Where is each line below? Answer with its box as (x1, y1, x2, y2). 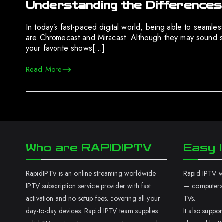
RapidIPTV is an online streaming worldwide (26, 168, 156, 178)
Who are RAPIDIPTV (26, 142, 152, 154)
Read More (26, 64, 62, 75)
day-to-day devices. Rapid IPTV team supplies (26, 206, 158, 216)
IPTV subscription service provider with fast (26, 181, 151, 191)
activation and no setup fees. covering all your (26, 193, 161, 203)
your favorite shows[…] (26, 42, 105, 54)
